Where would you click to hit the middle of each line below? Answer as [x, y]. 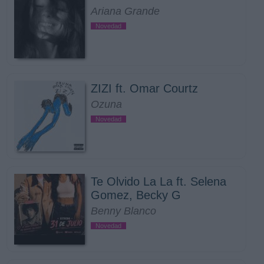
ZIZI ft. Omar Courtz [144, 88]
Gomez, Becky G [136, 195]
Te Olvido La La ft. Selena [159, 181]
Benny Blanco [123, 211]
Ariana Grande [125, 11]
